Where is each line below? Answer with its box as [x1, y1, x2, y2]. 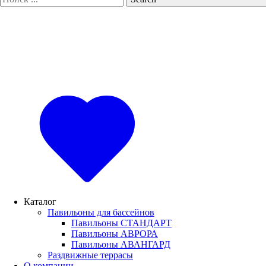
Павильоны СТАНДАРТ [71, 218, 172, 228]
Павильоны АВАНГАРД [71, 239, 170, 249]
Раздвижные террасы [47, 250, 133, 260]
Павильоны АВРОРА [71, 229, 158, 239]
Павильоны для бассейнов [47, 207, 154, 217]
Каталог [24, 197, 56, 207]
